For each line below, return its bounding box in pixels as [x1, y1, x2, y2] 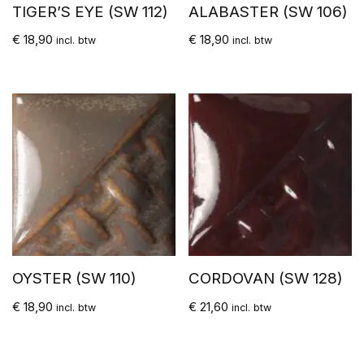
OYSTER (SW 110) [12, 269, 136, 288]
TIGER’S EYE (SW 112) [12, 2, 168, 21]
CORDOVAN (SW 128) [188, 269, 344, 288]
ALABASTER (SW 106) [188, 2, 349, 21]
